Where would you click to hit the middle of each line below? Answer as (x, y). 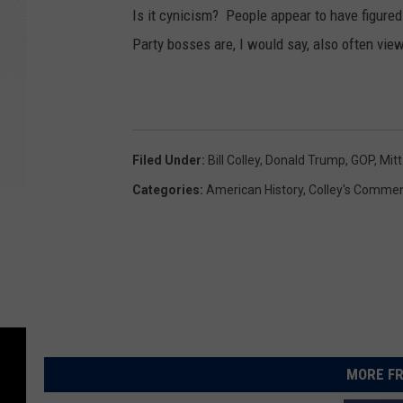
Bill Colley (234, 161)
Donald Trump (305, 161)
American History (255, 190)
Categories (166, 190)
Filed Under (167, 161)
